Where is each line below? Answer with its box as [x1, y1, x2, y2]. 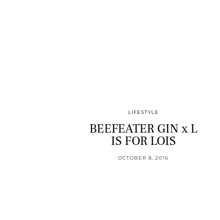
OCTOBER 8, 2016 [118, 154, 169, 161]
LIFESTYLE [128, 109, 159, 115]
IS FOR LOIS [110, 133, 176, 149]
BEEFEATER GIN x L [89, 120, 197, 137]
